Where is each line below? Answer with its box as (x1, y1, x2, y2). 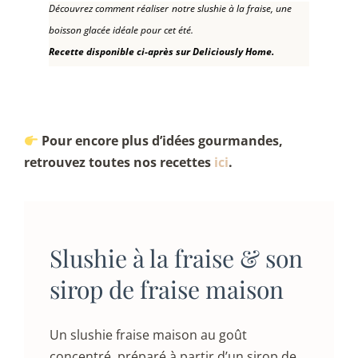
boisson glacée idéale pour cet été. (49, 23, 194, 38)
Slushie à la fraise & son (50, 242, 303, 275)
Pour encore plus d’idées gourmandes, (38, 132, 284, 150)
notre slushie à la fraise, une (172, 2, 292, 16)
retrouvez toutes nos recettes (24, 153, 214, 172)
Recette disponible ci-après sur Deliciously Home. (49, 45, 275, 59)
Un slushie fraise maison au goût (50, 326, 247, 344)
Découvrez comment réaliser (49, 2, 169, 16)
